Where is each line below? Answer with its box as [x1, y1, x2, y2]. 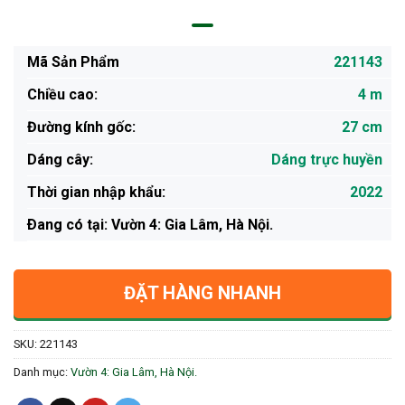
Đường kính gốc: [27, 118, 136, 137]
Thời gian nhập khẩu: [27, 184, 165, 202]
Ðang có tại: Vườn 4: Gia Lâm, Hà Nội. [27, 216, 273, 234]
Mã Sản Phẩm [27, 53, 119, 71]
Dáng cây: [27, 151, 93, 169]
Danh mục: [14, 365, 71, 380]
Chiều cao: [27, 86, 98, 104]
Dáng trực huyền [271, 151, 382, 169]
